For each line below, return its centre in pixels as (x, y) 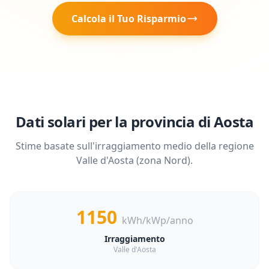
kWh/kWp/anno (157, 220)
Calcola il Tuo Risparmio (128, 19)
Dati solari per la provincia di (115, 122)
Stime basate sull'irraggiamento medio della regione (134, 146)
